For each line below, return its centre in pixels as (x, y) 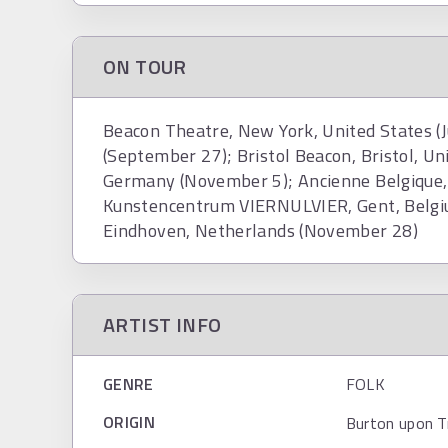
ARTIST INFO (162, 324)
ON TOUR (145, 66)
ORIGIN (129, 422)
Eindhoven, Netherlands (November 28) (260, 230)
